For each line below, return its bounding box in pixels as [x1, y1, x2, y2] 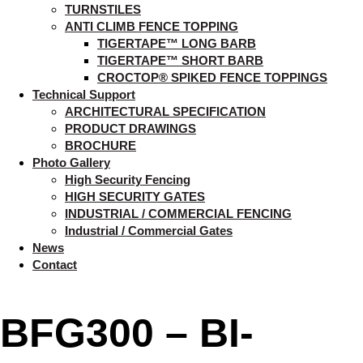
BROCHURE [65, 139, 136, 152]
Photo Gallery [32, 156, 110, 169]
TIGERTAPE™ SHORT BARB [97, 53, 263, 67]
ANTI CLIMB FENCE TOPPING [65, 19, 238, 33]
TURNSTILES [65, 2, 141, 16]
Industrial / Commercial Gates [65, 224, 233, 237]
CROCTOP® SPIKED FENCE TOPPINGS [97, 70, 327, 84]
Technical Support [32, 88, 135, 101]
